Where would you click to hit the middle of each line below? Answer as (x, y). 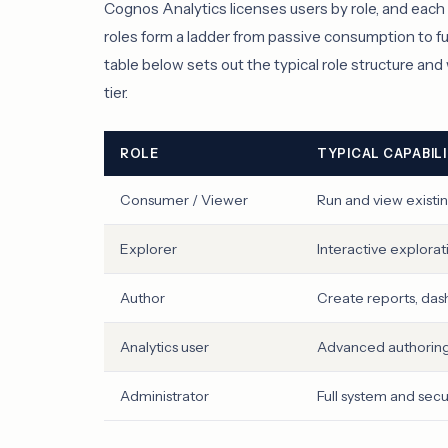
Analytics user (164, 347)
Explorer (148, 249)
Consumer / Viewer (184, 200)
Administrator (164, 396)
